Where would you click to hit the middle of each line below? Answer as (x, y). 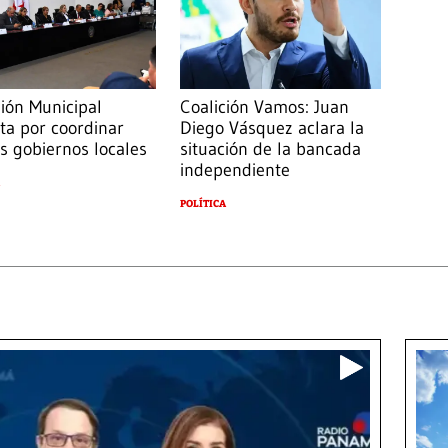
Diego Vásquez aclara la (271, 128)
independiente (234, 170)
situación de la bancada (270, 149)
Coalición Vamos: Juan (264, 107)
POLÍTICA (202, 204)
